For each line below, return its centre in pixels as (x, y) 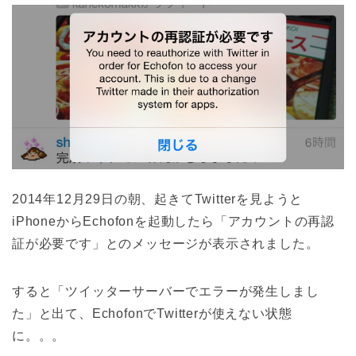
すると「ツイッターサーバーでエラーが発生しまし (166, 292)
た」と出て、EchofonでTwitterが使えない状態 (152, 314)
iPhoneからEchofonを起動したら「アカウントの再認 (173, 222)
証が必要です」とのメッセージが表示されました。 (166, 244)
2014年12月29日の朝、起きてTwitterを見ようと (158, 199)
